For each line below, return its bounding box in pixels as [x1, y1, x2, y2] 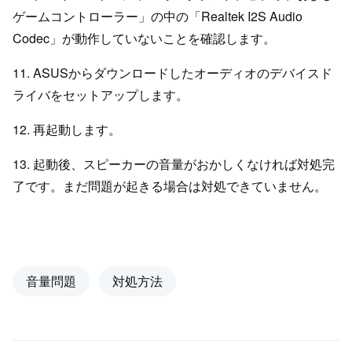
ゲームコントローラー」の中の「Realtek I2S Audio [13, 6, 302, 25]
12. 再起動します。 [13, 119, 121, 138]
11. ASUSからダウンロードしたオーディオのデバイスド [13, 63, 332, 82]
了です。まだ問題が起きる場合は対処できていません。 [13, 176, 327, 195]
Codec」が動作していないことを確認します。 [13, 28, 276, 47]
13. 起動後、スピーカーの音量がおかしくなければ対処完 [13, 154, 335, 173]
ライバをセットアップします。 [13, 85, 189, 104]
